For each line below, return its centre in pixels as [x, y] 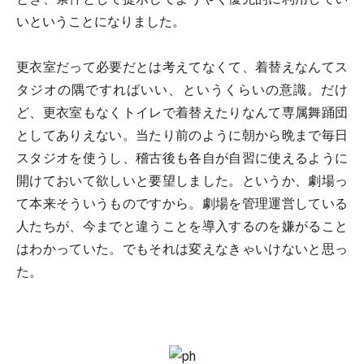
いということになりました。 [101, 22]
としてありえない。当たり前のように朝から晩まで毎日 [182, 136]
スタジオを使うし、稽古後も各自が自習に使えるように [182, 158]
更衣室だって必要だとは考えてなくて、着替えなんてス [182, 67]
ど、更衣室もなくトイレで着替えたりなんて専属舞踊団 [182, 113]
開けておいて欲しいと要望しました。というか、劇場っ [182, 181]
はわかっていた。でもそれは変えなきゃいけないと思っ [182, 249]
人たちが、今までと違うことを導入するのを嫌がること [182, 227]
